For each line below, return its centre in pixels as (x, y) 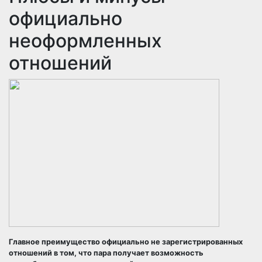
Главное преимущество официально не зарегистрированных (126, 242)
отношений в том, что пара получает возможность (106, 253)
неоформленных (85, 41)
